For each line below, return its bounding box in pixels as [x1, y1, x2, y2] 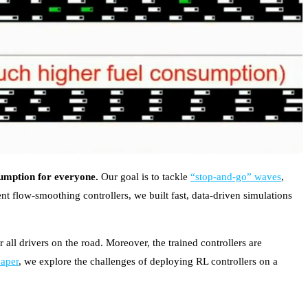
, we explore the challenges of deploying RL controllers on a [19, 256, 278, 267]
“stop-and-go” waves [190, 171, 281, 183]
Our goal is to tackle [98, 171, 190, 183]
